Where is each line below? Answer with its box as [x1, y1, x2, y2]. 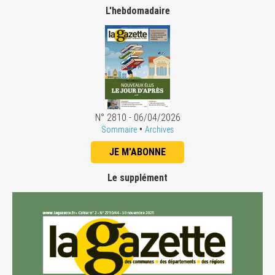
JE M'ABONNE [109, 146, 166, 158]
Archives [145, 125, 174, 135]
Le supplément [107, 172, 168, 184]
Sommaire [101, 125, 137, 135]
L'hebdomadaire [105, 5, 170, 17]
